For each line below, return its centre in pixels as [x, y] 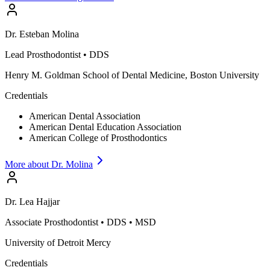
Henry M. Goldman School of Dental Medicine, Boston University [132, 75]
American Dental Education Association [105, 127]
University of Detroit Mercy [58, 243]
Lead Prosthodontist [43, 55]
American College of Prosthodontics [98, 138]
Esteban [34, 34]
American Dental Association [85, 116]
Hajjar [48, 202]
